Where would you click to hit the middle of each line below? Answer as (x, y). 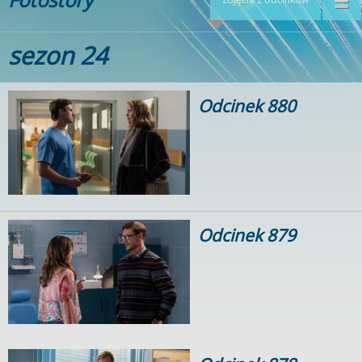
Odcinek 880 (247, 106)
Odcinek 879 (247, 235)
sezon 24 (58, 55)
